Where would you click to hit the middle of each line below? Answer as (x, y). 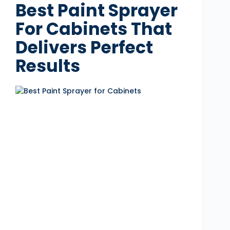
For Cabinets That (94, 29)
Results (48, 66)
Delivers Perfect (84, 47)
